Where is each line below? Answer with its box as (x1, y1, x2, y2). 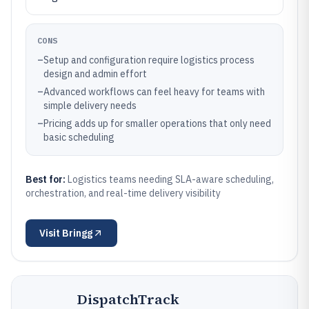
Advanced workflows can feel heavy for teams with (43, 86, 265, 98)
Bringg (62, 227, 92, 239)
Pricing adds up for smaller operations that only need (43, 117, 271, 130)
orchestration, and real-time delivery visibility (26, 187, 221, 199)
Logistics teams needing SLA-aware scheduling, (68, 173, 274, 186)
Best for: (26, 173, 68, 186)
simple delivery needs (43, 99, 137, 112)
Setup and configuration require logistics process (43, 54, 255, 66)
